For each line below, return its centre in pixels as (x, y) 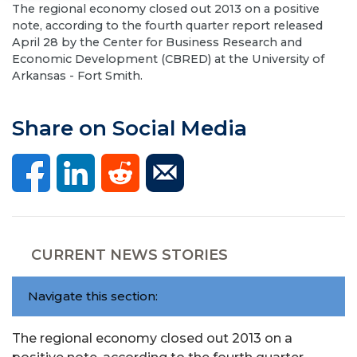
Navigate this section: (93, 296)
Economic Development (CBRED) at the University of (168, 59)
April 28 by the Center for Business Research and (157, 42)
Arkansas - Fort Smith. (77, 76)
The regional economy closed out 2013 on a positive (166, 9)
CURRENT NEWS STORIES (129, 255)
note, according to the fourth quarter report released (167, 25)
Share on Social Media (129, 128)
